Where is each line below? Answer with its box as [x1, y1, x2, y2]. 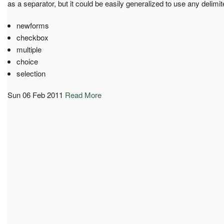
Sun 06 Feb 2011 [7, 89, 63, 100]
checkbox [16, 31, 48, 42]
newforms [16, 19, 49, 30]
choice [16, 55, 38, 66]
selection [16, 67, 45, 78]
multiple [16, 43, 41, 54]
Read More [65, 89, 101, 100]
